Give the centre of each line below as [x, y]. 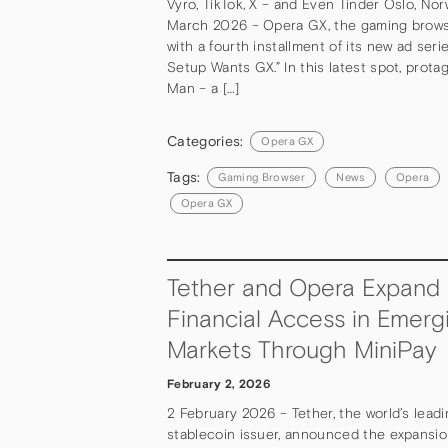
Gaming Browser [261, 177]
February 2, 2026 [219, 384]
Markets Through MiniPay [301, 349]
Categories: [207, 140]
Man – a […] [203, 87]
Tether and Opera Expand [303, 287]
